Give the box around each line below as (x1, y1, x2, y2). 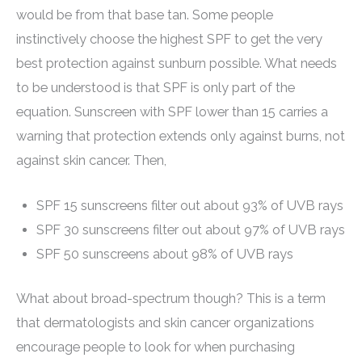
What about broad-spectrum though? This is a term (16, 290, 326, 306)
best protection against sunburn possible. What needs (16, 55, 337, 71)
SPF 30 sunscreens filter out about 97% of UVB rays (36, 222, 345, 238)
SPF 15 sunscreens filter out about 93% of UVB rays (36, 198, 343, 214)
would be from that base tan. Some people (16, 6, 273, 23)
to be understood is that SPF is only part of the (16, 79, 295, 95)
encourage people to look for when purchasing (16, 339, 295, 355)
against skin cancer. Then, (16, 152, 166, 168)
